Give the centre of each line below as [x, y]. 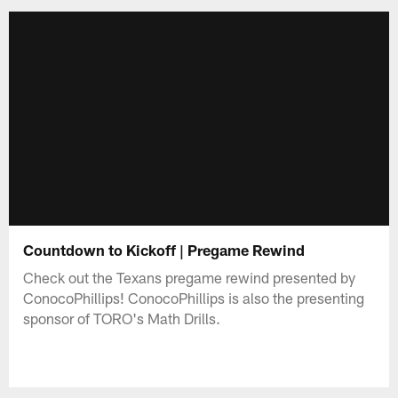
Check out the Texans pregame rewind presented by [190, 277]
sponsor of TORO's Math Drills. [122, 318]
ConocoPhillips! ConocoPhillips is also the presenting [194, 297]
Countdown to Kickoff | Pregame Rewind [164, 249]
